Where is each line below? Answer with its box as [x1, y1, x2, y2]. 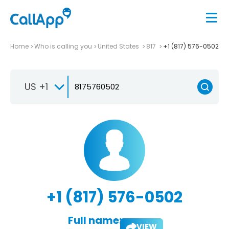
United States [98, 41, 141, 51]
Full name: [67, 213, 122, 227]
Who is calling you [34, 41, 92, 51]
